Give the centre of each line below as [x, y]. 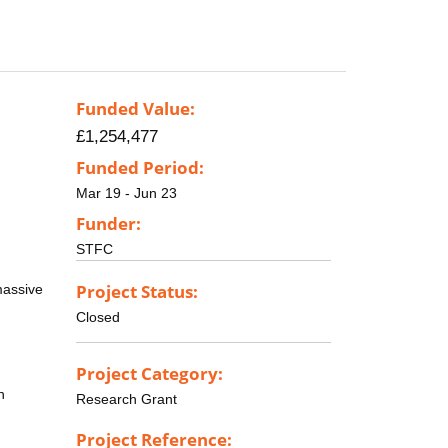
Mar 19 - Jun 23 [126, 193]
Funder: [108, 223]
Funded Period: [140, 168]
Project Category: [149, 373]
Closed [98, 316]
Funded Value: [135, 109]
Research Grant [126, 398]
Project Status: [137, 291]
